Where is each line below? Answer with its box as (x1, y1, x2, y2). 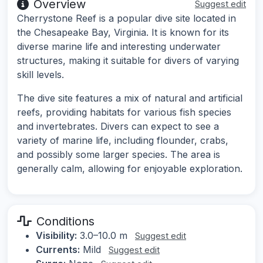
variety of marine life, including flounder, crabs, (17, 134, 228, 146)
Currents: (36, 243, 80, 255)
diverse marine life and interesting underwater (17, 40, 221, 52)
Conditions (36, 214, 95, 228)
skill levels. (17, 68, 64, 80)
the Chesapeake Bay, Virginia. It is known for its (17, 26, 229, 38)
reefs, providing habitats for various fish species (17, 106, 231, 118)
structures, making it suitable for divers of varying (17, 54, 239, 66)
